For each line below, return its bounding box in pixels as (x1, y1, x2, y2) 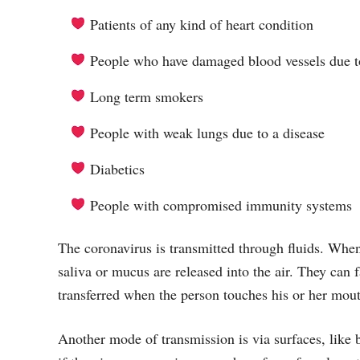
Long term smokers (90, 87, 203, 107)
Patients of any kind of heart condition (90, 14, 313, 35)
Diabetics (90, 159, 145, 179)
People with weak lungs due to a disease (90, 123, 325, 143)
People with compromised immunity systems (90, 195, 352, 215)
